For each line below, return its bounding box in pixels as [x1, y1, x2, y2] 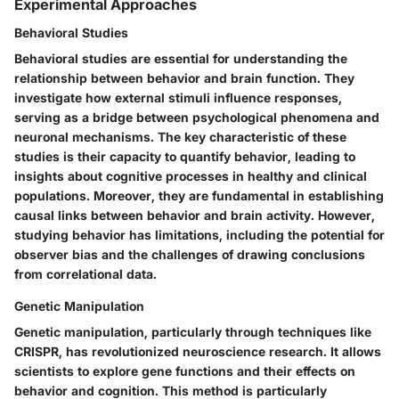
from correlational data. [14, 266, 157, 281]
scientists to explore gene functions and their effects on [14, 363, 355, 379]
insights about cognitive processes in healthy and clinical [14, 168, 367, 183]
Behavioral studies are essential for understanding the [14, 51, 347, 66]
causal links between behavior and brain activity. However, [14, 208, 375, 223]
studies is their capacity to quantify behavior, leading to [14, 149, 355, 164]
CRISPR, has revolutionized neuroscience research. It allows [14, 344, 381, 359]
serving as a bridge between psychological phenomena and [14, 110, 379, 125]
